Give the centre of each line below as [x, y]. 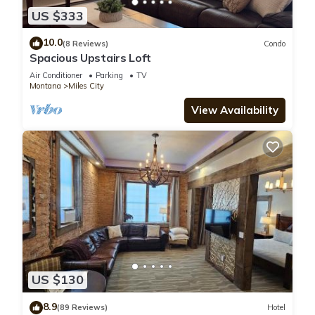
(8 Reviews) [85, 43]
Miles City [86, 86]
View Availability [235, 110]
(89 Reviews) [82, 308]
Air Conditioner [56, 76]
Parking [109, 76]
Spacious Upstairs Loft [90, 58]
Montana [45, 86]
